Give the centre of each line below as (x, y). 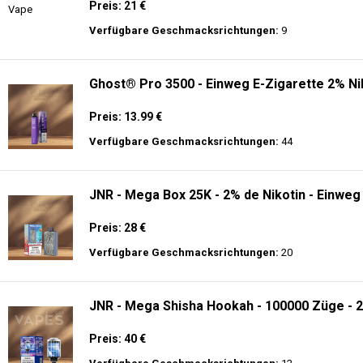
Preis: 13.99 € (126, 117)
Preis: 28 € (117, 228)
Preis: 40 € (117, 339)
